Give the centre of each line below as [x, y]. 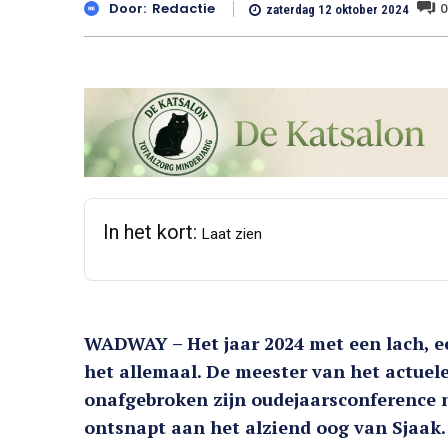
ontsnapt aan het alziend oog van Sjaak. [265, 426]
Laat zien [232, 233]
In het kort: [152, 231]
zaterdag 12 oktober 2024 [337, 9]
